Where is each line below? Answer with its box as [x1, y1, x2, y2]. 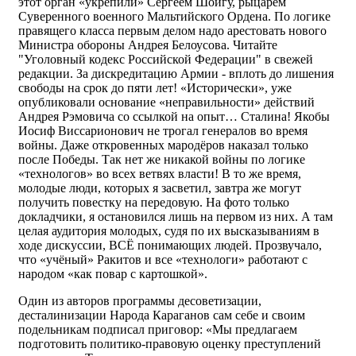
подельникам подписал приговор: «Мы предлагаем [18, 323, 297, 336]
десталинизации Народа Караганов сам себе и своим [18, 308, 305, 322]
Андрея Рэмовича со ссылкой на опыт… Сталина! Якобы [18, 110, 330, 123]
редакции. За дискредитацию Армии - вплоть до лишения [18, 67, 334, 80]
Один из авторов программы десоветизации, [18, 294, 261, 308]
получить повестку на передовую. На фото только [18, 195, 289, 209]
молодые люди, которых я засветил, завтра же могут [18, 181, 301, 195]
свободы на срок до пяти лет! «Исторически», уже [18, 81, 292, 95]
